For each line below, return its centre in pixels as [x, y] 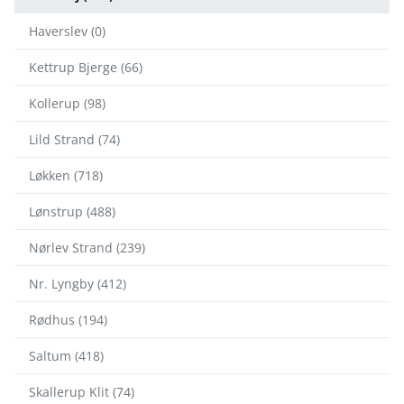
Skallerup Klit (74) [82, 392]
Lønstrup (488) [72, 212]
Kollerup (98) [67, 104]
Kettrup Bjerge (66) [86, 68]
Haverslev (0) [67, 32]
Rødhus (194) [68, 320]
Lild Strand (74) [74, 140]
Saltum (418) [66, 356]
